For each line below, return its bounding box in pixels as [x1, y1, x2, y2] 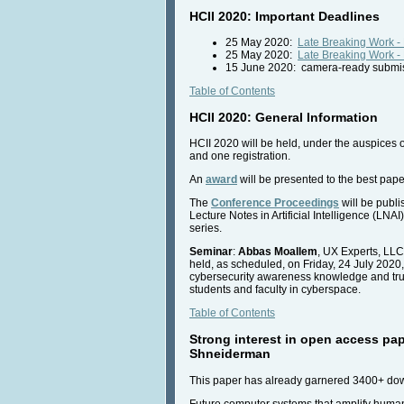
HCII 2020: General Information [189, 110, 378, 125]
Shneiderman [189, 346, 271, 362]
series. [189, 222, 222, 235]
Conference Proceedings [211, 197, 339, 210]
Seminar [189, 245, 233, 259]
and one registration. [189, 150, 290, 163]
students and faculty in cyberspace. [189, 283, 361, 297]
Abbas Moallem [238, 245, 317, 259]
